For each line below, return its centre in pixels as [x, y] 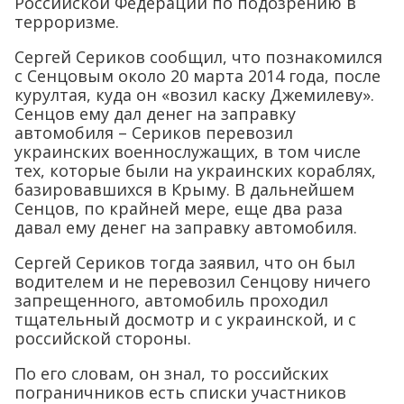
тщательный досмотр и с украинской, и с [185, 320]
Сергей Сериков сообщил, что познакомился [198, 57]
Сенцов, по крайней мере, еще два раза [179, 209]
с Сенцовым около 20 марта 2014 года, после [197, 76]
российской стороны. [103, 339]
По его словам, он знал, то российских [171, 374]
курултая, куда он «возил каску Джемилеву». [194, 95]
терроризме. [67, 22]
